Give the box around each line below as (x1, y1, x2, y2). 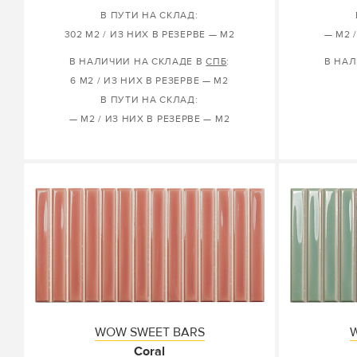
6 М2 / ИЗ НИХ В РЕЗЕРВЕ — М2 (70, 75, 229, 87)
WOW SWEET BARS (94, 324, 205, 340)
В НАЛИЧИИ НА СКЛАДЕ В (69, 56, 206, 68)
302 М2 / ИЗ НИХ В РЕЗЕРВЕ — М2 (64, 29, 235, 41)
